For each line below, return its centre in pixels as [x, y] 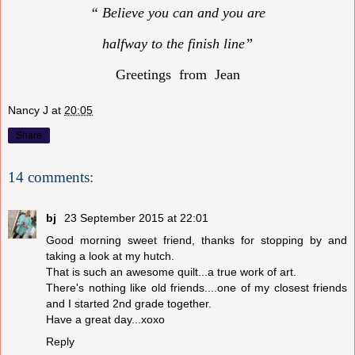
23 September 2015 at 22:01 [136, 218]
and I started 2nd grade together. [129, 303]
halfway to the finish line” [177, 44]
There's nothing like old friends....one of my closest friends [197, 287]
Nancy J [28, 110]
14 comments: [51, 177]
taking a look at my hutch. [110, 256]
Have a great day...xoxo [105, 319]
